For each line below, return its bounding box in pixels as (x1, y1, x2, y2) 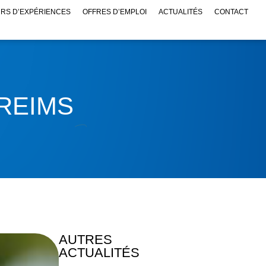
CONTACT (214, 8, 248, 16)
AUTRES (58, 232, 112, 248)
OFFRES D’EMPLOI (82, 8, 147, 16)
